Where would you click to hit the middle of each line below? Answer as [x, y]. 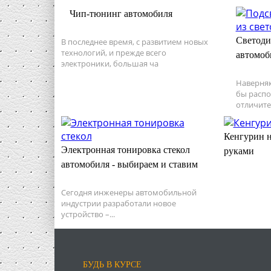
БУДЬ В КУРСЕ [112, 264]
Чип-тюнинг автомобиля [121, 13]
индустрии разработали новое [118, 203]
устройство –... [88, 214]
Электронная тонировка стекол [125, 149]
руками [239, 151]
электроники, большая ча [109, 63]
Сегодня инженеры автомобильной [129, 192]
